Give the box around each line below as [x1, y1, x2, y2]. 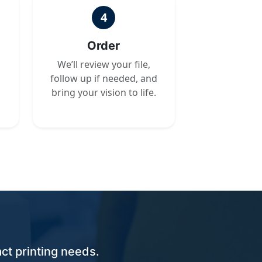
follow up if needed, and [50, 72, 157, 85]
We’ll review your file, [57, 58, 150, 71]
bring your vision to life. [51, 86, 156, 99]
